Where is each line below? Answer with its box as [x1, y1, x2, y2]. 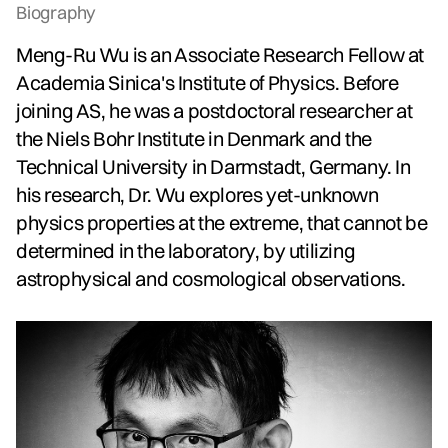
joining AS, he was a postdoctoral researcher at [16, 97, 413, 123]
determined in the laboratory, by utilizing [16, 237, 356, 263]
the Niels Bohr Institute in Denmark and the [16, 125, 372, 151]
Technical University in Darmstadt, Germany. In [16, 153, 411, 179]
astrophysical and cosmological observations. [16, 265, 406, 291]
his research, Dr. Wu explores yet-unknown [16, 181, 379, 207]
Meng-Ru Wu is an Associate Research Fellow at [16, 41, 425, 67]
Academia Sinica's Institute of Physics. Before [16, 69, 399, 95]
